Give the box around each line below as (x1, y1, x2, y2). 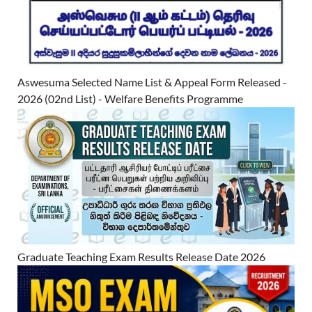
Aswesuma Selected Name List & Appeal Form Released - (17, 75, 287, 89)
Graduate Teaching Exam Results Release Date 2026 (17, 250, 265, 264)
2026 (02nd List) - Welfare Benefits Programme (17, 92, 243, 106)
